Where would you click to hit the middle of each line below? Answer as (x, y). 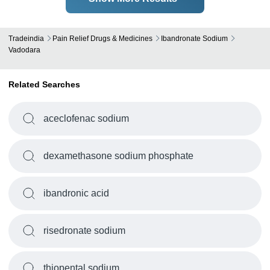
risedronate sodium (84, 231)
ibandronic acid (76, 193)
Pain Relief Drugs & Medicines (102, 39)
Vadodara (24, 50)
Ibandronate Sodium (194, 39)
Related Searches (44, 84)
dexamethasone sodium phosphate (118, 156)
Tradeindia (26, 39)
